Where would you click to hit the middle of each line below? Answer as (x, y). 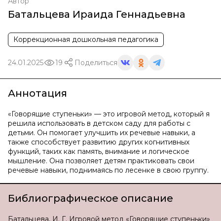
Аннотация (37, 93)
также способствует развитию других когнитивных (99, 142)
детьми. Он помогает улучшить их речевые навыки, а (102, 133)
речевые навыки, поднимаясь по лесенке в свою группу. (108, 170)
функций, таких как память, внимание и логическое (99, 151)
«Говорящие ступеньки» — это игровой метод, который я (109, 114)
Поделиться (96, 62)
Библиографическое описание (91, 198)
